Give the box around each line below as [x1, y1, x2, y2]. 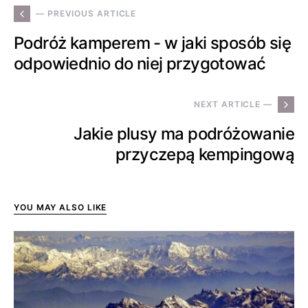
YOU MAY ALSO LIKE [14, 201, 107, 212]
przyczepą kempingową [115, 144, 294, 164]
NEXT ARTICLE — [194, 98, 272, 109]
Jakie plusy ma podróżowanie [74, 123, 294, 144]
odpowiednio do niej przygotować [14, 53, 266, 74]
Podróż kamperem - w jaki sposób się [14, 32, 291, 53]
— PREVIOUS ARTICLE [36, 8, 137, 19]
